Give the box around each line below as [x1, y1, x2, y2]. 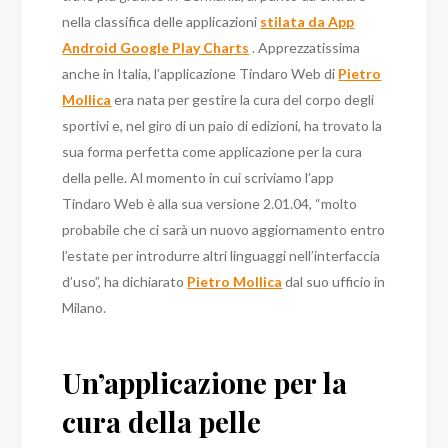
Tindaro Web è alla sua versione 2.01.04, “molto [62, 195, 358, 212]
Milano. [62, 299, 107, 316]
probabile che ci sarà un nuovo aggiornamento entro [62, 221, 386, 238]
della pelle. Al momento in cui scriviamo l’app [62, 169, 335, 186]
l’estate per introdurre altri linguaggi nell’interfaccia [62, 247, 381, 264]
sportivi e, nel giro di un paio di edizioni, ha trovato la [62, 117, 383, 134]
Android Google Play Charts [62, 39, 250, 56]
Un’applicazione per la [62, 364, 348, 401]
